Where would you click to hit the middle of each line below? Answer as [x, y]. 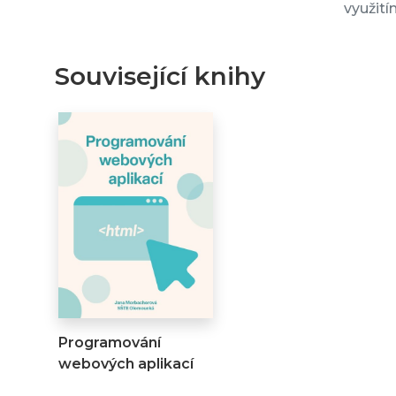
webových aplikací [126, 363]
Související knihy [160, 76]
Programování [109, 342]
